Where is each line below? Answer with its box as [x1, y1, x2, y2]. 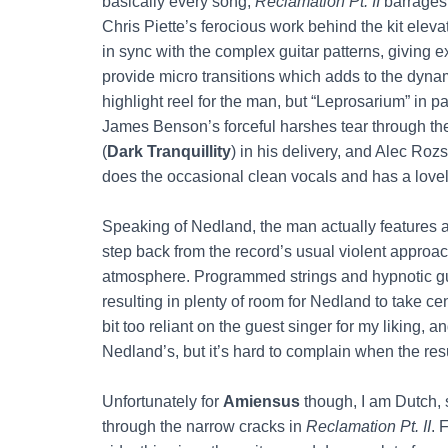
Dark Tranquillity [107, 142, 231, 160]
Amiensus [223, 392, 300, 410]
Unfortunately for [102, 392, 223, 410]
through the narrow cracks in [102, 417, 306, 435]
